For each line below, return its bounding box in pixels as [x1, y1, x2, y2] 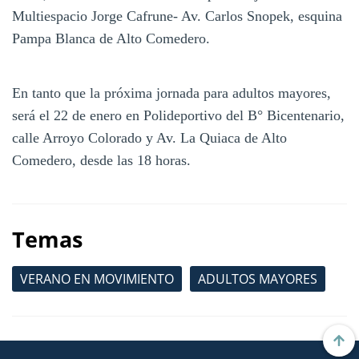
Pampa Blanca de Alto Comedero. [12, 30, 210, 46]
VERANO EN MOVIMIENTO [20, 269, 174, 288]
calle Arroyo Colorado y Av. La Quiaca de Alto [12, 129, 287, 146]
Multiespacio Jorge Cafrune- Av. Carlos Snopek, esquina [12, 7, 342, 24]
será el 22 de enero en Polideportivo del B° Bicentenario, [12, 107, 345, 123]
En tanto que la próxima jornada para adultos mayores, [12, 84, 331, 101]
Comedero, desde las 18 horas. [12, 151, 191, 168]
